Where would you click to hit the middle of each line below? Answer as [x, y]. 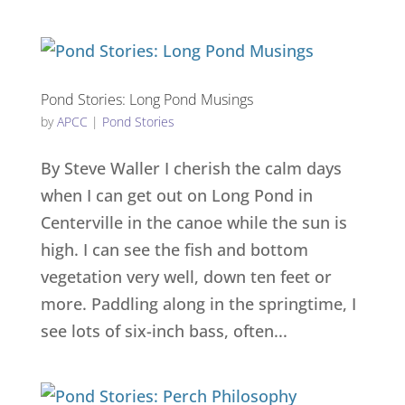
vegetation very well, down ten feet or [186, 277]
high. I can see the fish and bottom [174, 250]
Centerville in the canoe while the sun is [193, 222]
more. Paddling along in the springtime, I [198, 304]
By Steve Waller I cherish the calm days [191, 168]
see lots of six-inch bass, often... [164, 331]
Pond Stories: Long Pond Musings [146, 99]
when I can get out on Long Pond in [176, 195]
